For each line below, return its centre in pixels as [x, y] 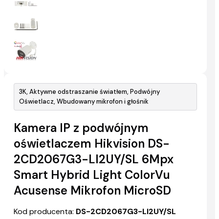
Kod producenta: [44, 212]
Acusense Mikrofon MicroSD [92, 191]
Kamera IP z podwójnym [81, 128]
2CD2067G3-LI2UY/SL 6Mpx [94, 159]
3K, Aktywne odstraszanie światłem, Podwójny [89, 92]
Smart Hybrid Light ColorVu [92, 175]
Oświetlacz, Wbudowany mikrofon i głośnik [84, 102]
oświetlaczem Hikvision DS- [92, 144]
